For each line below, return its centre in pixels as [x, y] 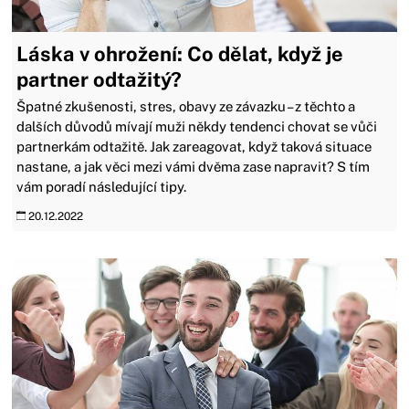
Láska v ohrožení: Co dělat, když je [180, 53]
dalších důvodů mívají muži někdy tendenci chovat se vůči [197, 126]
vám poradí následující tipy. [102, 186]
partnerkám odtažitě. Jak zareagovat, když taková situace [194, 146]
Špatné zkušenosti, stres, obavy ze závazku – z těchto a [186, 106]
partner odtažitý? [100, 79]
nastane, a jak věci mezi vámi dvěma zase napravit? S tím [194, 166]
